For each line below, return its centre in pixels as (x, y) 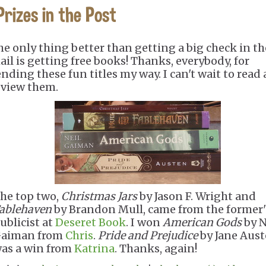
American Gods (202, 222)
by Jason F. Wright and (197, 196)
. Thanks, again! (156, 248)
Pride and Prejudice (148, 235)
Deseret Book (91, 222)
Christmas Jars (99, 196)
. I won (144, 222)
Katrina (94, 248)
